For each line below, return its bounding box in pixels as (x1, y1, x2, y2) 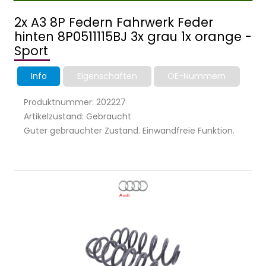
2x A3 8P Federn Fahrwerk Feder (14, 14, 213, 31)
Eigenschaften (77, 70, 137, 83)
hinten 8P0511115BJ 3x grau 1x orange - (14, 28, 252, 46)
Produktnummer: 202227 (24, 96, 126, 109)
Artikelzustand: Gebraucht (24, 110, 131, 123)
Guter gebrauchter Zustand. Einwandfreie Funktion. (24, 125, 235, 137)
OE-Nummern (167, 70, 226, 83)
